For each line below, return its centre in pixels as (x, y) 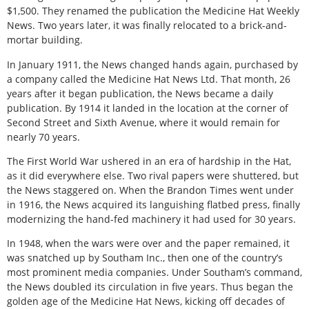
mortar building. (45, 40)
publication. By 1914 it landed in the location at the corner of (148, 108)
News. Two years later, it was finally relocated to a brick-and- (147, 26)
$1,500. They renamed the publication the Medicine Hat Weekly (153, 11)
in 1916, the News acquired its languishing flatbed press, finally (153, 205)
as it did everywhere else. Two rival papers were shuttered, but (153, 176)
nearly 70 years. (43, 137)
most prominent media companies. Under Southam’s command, (154, 272)
